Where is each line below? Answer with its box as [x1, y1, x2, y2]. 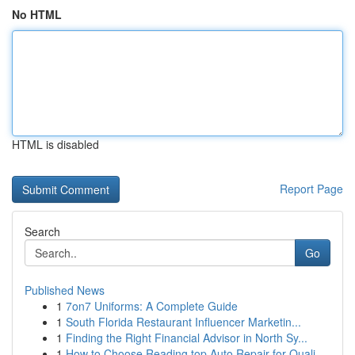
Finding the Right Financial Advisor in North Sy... [66, 330, 307, 345]
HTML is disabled [12, 136, 99, 152]
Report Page [280, 181, 343, 197]
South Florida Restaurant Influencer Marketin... [66, 314, 301, 330]
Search [25, 223, 60, 239]
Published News [25, 282, 105, 298]
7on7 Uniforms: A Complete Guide [66, 298, 238, 314]
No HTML [12, 6, 62, 22]
